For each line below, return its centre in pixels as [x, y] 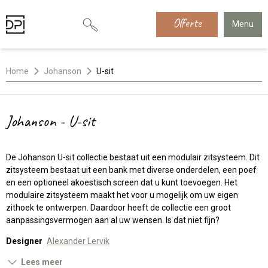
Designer [24, 241]
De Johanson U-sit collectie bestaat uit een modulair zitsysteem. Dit [133, 157]
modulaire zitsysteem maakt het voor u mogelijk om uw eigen [122, 195]
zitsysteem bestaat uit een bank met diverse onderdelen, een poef [131, 170]
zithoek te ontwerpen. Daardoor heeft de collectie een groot [118, 208]
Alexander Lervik [78, 241]
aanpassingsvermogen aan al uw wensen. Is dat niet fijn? [113, 220]
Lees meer [42, 262]
